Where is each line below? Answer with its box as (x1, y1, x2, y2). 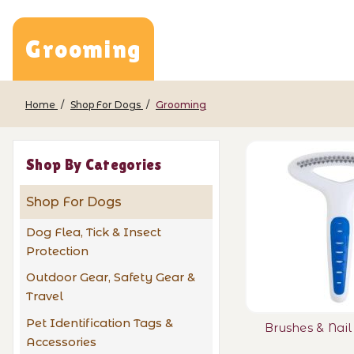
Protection (26, 243, 88, 258)
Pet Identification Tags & (26, 315, 173, 330)
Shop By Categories (26, 156, 162, 173)
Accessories (26, 334, 96, 349)
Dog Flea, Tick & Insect (26, 224, 161, 239)
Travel (26, 289, 63, 304)
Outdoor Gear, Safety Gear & (26, 270, 195, 285)
